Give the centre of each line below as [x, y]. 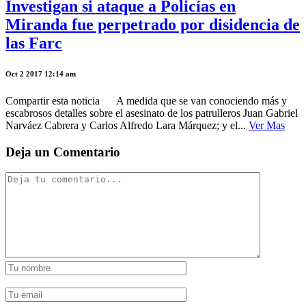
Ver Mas [267, 125]
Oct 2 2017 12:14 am [41, 73]
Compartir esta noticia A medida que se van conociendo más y [146, 100]
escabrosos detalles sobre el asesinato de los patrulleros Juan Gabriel [152, 113]
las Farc [34, 43]
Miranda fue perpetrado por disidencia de [153, 24]
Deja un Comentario [63, 152]
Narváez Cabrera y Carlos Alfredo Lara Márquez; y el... [127, 125]
